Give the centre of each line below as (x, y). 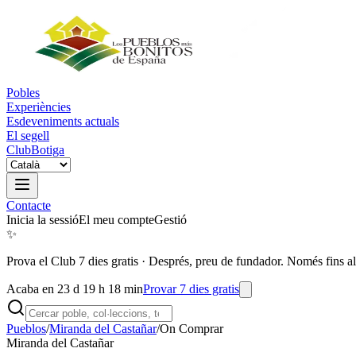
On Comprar (192, 329)
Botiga (48, 150)
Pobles (23, 93)
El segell (28, 135)
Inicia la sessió (43, 220)
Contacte (29, 205)
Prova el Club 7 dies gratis (72, 261)
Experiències (39, 107)
